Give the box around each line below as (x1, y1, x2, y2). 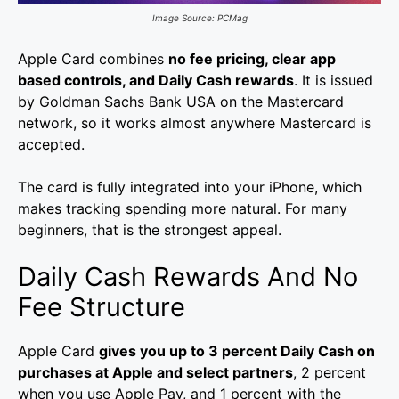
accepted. (18, 135, 85, 154)
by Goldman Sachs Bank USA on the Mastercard (18, 93, 344, 111)
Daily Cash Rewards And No (18, 261, 358, 293)
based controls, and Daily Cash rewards (18, 71, 294, 90)
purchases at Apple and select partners (18, 363, 293, 382)
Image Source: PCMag (151, 12, 248, 23)
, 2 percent (293, 363, 366, 382)
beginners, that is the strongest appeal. (18, 221, 281, 240)
